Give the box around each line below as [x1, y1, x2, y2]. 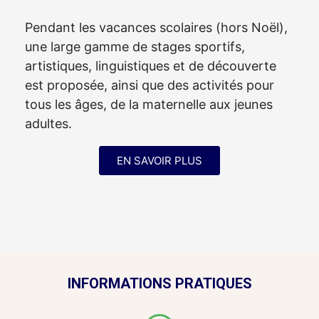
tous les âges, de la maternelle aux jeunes [25, 97, 273, 112]
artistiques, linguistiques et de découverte [25, 58, 276, 73]
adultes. [25, 116, 72, 131]
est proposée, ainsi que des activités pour [25, 78, 274, 93]
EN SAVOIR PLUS [117, 154, 202, 167]
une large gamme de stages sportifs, [25, 39, 245, 54]
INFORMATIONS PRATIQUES [67, 275, 252, 292]
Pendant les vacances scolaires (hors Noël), [25, 20, 288, 35]
